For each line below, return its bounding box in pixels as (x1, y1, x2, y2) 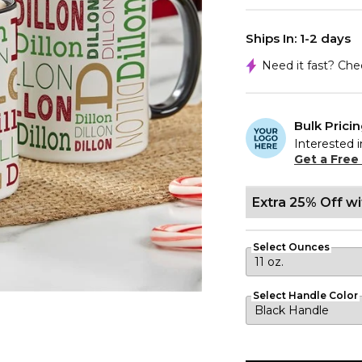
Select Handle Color (253, 289, 358, 301)
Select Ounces (253, 241, 330, 253)
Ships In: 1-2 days (246, 31, 351, 46)
